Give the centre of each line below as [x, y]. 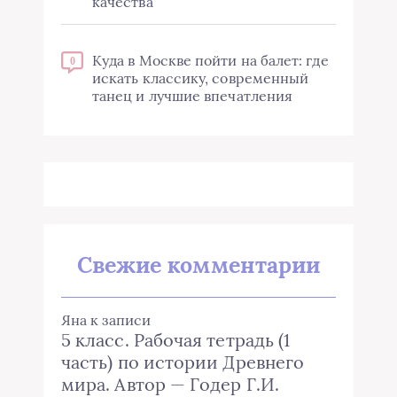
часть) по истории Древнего [183, 362]
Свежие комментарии [198, 265]
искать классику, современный [201, 78]
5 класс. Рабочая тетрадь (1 [176, 340]
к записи [119, 320]
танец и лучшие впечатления [193, 96]
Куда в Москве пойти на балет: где [210, 61]
